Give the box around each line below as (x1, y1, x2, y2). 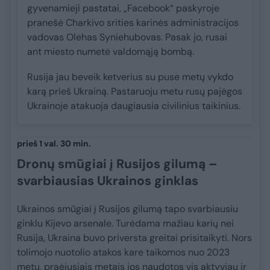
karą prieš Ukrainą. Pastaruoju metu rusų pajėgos (27, 85, 242, 98)
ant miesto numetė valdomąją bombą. (27, 45, 194, 58)
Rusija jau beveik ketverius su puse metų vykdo (27, 71, 233, 84)
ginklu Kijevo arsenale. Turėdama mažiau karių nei (17, 217, 234, 230)
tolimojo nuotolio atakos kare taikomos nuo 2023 (17, 246, 230, 259)
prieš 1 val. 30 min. (17, 138, 91, 149)
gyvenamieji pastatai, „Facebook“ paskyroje (27, 2, 219, 15)
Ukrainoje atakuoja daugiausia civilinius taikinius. (27, 99, 240, 113)
